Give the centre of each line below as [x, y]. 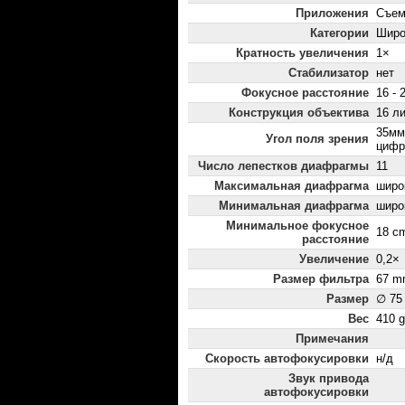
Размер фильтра [321, 279]
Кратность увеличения [302, 53]
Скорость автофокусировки [287, 359]
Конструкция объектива [299, 113]
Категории [339, 33]
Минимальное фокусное [297, 226]
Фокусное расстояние [305, 93]
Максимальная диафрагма [292, 186]
